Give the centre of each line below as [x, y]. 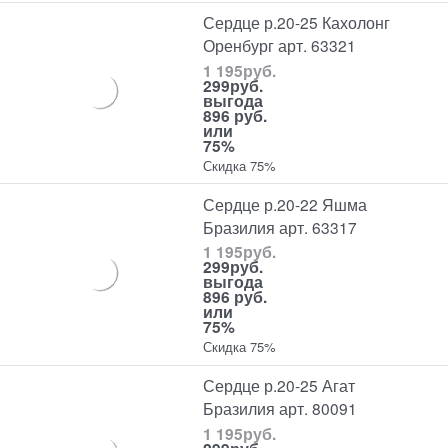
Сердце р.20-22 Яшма [285, 203]
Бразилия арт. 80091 [280, 408]
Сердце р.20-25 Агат [279, 385]
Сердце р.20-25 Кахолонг [297, 22]
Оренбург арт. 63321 [280, 45]
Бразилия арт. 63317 [280, 226]
